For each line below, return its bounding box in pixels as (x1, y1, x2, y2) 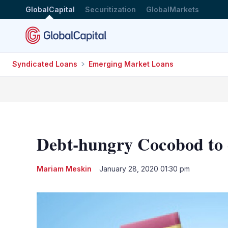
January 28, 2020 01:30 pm (99, 164, 190, 173)
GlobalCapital (25, 5, 75, 14)
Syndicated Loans (12, 60, 77, 68)
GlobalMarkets (146, 5, 199, 14)
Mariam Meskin (37, 164, 92, 173)
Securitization (85, 5, 136, 14)
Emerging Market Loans (89, 60, 174, 68)
